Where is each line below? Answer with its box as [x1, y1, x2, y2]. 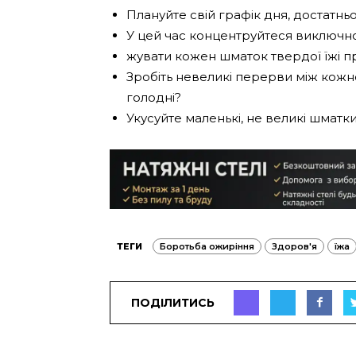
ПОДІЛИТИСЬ [131, 295, 215, 310]
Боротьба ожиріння [160, 241, 254, 252]
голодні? [126, 90, 181, 105]
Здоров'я [272, 241, 317, 252]
